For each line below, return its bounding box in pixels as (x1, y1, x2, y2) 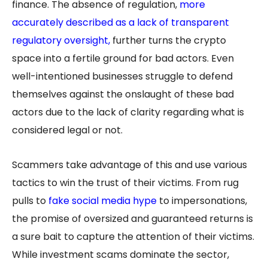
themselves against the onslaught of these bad (12, 87, 234, 102)
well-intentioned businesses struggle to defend (12, 69, 233, 84)
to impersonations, (157, 194, 247, 208)
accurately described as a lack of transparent (12, 16, 229, 30)
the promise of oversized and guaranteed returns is (12, 212, 253, 226)
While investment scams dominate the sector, (12, 248, 229, 262)
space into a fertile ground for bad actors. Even (12, 51, 234, 66)
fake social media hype (46, 194, 157, 208)
